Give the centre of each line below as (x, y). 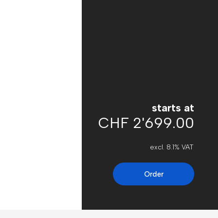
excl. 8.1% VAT (172, 147)
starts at (173, 108)
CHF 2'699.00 (146, 123)
